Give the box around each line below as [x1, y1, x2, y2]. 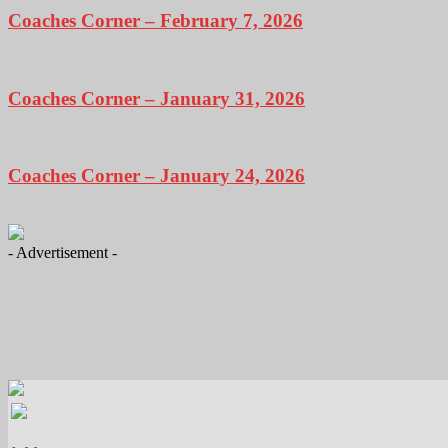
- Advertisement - [8, 243, 117, 261]
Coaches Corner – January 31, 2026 [8, 87, 305, 109]
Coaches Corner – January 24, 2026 [8, 165, 305, 187]
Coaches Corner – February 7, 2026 [8, 10, 303, 32]
